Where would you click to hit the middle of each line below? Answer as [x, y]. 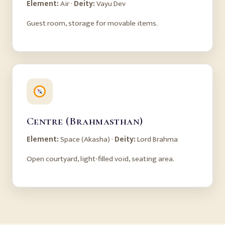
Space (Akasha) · [87, 140]
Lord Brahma [157, 140]
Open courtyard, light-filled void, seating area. [100, 159]
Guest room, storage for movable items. [92, 23]
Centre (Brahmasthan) [85, 121]
